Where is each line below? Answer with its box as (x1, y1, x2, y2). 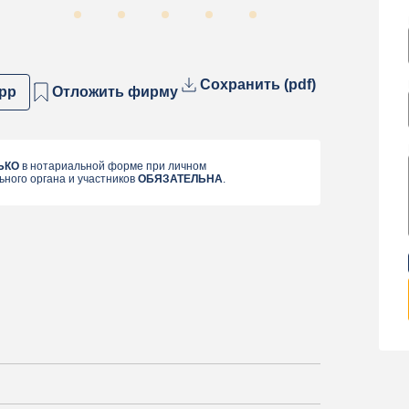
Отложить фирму (52, 84, 178, 100)
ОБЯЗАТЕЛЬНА (138, 173, 223, 186)
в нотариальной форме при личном (19, 160, 206, 173)
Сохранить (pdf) (200, 77, 316, 93)
